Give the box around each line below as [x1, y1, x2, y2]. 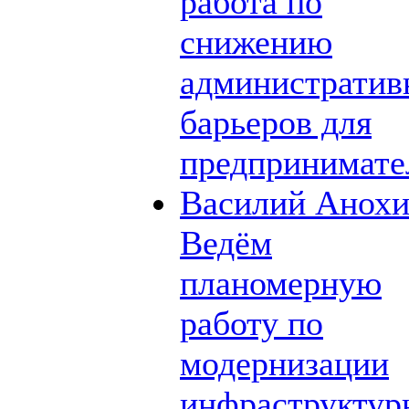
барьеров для [180, 102, 372, 142]
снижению [180, 22, 332, 61]
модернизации [180, 343, 389, 383]
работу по [180, 303, 323, 342]
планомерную [180, 263, 382, 302]
